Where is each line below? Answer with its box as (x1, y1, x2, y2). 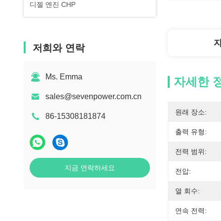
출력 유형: (175, 128, 207, 136)
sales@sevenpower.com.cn (45, 92, 142, 101)
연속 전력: (175, 207, 207, 215)
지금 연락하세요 (65, 164, 115, 172)
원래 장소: (175, 108, 207, 116)
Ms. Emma (45, 73, 82, 81)
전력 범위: (175, 147, 207, 155)
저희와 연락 (33, 42, 85, 53)
